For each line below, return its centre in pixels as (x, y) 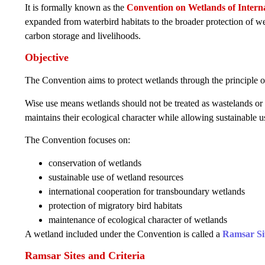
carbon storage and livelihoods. (83, 35)
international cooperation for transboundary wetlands (147, 191)
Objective (47, 58)
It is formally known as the (76, 7)
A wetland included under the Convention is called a (124, 234)
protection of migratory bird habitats (115, 205)
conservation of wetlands (95, 163)
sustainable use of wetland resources (116, 177)
